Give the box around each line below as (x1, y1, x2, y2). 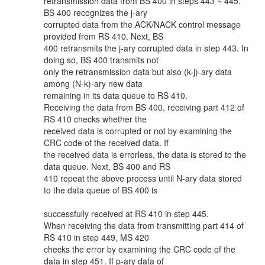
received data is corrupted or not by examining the (44, 125, 232, 137)
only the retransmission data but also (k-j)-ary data (44, 66, 232, 77)
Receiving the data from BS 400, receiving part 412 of (44, 101, 244, 113)
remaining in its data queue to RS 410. (44, 89, 188, 101)
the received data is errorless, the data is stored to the (44, 148, 246, 160)
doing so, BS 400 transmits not (44, 54, 159, 66)
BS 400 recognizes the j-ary (44, 7, 147, 18)
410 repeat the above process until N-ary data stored (44, 172, 242, 184)
